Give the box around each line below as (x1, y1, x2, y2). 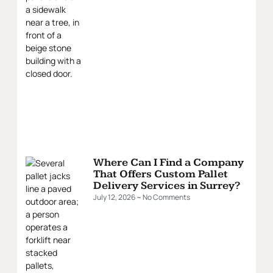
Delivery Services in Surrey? (93, 179, 240, 192)
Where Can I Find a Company (93, 155, 244, 169)
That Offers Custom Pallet (93, 167, 228, 180)
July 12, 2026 (93, 191, 136, 202)
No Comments (141, 191, 190, 202)
